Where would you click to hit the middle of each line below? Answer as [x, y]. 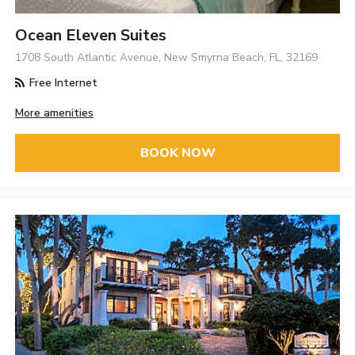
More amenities [55, 113]
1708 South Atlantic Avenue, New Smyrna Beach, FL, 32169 [167, 57]
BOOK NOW [177, 153]
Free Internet [62, 82]
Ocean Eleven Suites [91, 35]
